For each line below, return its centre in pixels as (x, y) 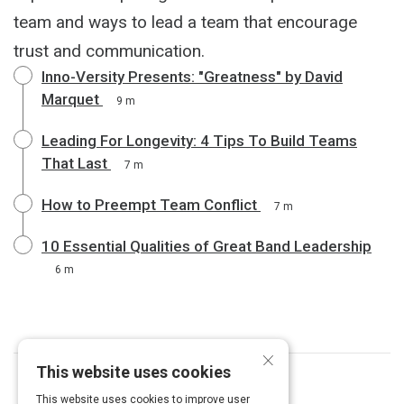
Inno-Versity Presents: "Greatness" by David (192, 76)
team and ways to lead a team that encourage (185, 22)
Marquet (70, 99)
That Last (74, 163)
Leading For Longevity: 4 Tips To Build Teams (199, 140)
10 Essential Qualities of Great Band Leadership (207, 246)
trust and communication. (109, 50)
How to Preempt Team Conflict (149, 204)
